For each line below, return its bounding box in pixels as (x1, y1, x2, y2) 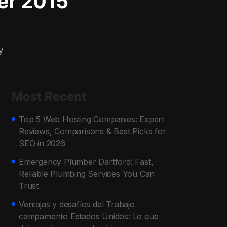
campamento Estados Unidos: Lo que (19, 211, 159, 221)
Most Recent (12, 89, 86, 104)
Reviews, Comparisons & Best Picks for (19, 126, 166, 136)
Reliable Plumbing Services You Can (19, 168, 155, 179)
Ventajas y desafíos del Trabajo (19, 199, 135, 209)
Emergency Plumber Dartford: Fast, (19, 156, 154, 167)
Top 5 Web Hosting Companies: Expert (19, 113, 164, 124)
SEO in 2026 (19, 138, 65, 148)
